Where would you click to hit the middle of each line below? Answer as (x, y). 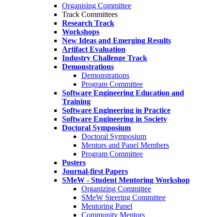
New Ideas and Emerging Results (116, 40)
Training (76, 101)
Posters (74, 163)
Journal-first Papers (95, 171)
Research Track (88, 23)
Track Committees (90, 14)
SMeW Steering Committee (124, 197)
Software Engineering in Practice (116, 110)
